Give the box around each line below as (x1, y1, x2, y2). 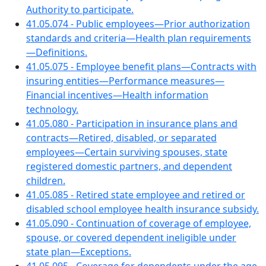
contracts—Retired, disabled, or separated (26, 131, 217, 144)
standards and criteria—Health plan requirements (26, 31, 251, 45)
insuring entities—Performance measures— (26, 74, 224, 87)
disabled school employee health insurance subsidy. (26, 202, 259, 216)
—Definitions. (26, 46, 87, 59)
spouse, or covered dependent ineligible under (26, 231, 236, 244)
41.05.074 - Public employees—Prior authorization (26, 17, 250, 30)
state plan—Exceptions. (26, 245, 131, 258)
